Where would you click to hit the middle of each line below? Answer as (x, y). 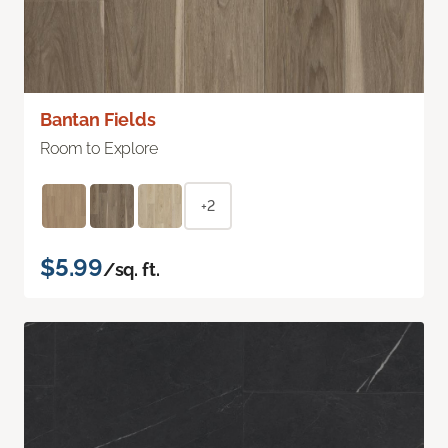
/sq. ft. (131, 270)
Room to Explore (99, 149)
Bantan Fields (98, 120)
